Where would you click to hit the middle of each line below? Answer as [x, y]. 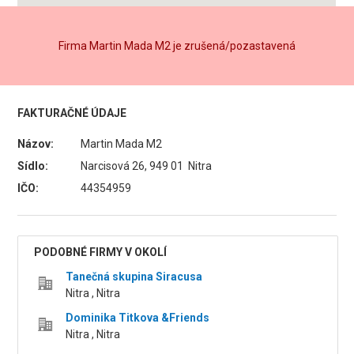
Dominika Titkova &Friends [138, 318]
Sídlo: [33, 166]
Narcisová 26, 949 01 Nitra [147, 166]
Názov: [36, 144]
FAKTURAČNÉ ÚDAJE [72, 113]
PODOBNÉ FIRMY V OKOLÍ [101, 252]
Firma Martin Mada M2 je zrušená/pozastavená [177, 46]
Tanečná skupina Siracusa [134, 277]
